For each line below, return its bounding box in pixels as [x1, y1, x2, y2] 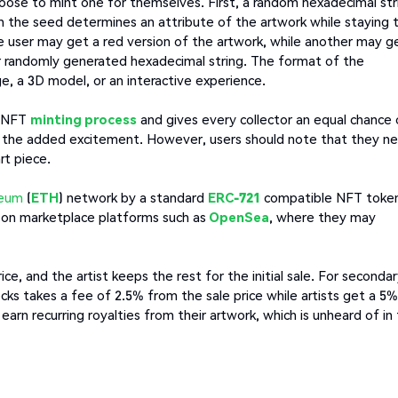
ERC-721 [208, 188, 260, 207]
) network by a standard [59, 188, 208, 207]
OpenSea [209, 208, 269, 227]
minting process [30, 110, 137, 129]
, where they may [269, 208, 376, 227]
